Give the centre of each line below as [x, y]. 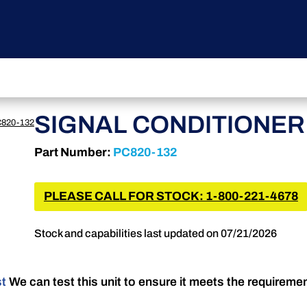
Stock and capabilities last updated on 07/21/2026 [155, 234]
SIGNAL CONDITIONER [169, 125]
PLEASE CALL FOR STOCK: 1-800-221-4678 [171, 196]
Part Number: [72, 153]
